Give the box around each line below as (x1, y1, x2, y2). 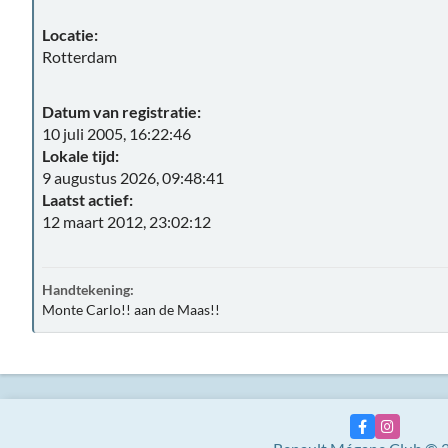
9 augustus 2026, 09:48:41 (42, 168, 224, 187)
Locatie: (42, 25, 98, 44)
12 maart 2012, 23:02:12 (42, 212, 211, 231)
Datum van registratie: (42, 102, 201, 121)
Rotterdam (42, 47, 117, 66)
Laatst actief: (42, 190, 133, 209)
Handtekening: (42, 281, 134, 298)
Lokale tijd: (42, 146, 119, 165)
